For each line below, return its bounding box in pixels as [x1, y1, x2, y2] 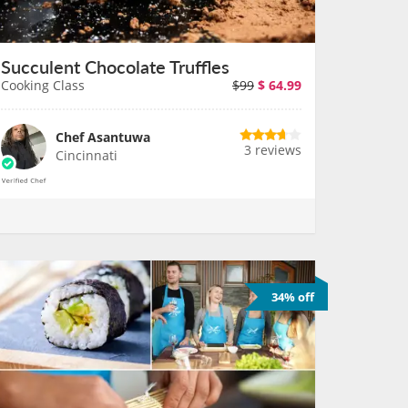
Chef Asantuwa [56, 128, 150, 146]
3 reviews [244, 141, 301, 158]
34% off [271, 289, 314, 305]
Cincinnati [56, 147, 117, 164]
